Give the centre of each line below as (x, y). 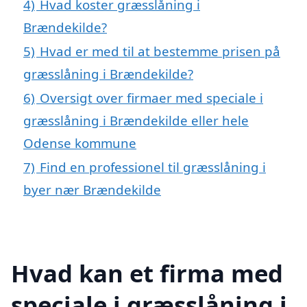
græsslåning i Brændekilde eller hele (136, 121)
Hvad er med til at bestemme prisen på (160, 51)
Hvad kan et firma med (147, 273)
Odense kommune (80, 143)
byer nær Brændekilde (92, 190)
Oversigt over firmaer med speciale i (151, 98)
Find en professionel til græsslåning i (153, 167)
